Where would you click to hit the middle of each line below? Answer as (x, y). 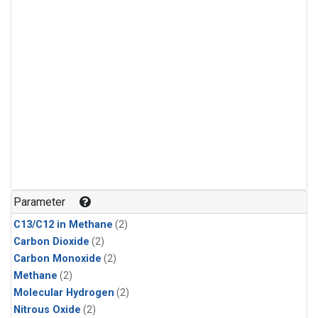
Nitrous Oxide (47, 309)
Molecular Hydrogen (64, 292)
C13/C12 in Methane (63, 224)
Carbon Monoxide (57, 258)
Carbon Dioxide (51, 241)
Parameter (40, 202)
